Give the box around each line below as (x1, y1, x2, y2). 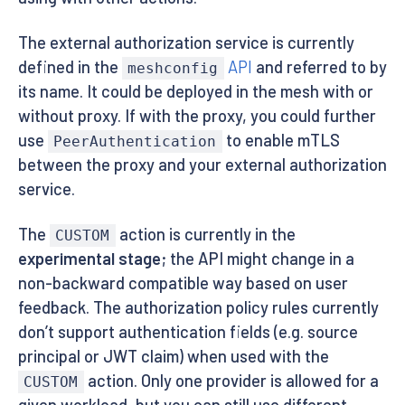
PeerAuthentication (53, 133, 217, 151)
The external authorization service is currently (18, 33, 354, 53)
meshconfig (127, 60, 219, 78)
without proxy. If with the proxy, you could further (18, 106, 376, 127)
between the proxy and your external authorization (18, 155, 387, 175)
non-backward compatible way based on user (18, 273, 348, 294)
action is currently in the (115, 224, 296, 245)
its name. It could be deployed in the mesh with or (18, 81, 373, 102)
